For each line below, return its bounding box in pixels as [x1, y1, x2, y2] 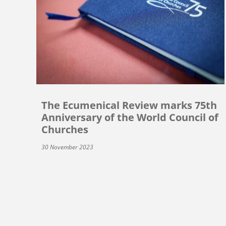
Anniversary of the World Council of [41, 110, 218, 124]
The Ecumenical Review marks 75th [41, 98, 217, 112]
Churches [41, 122, 88, 136]
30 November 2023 [41, 142, 93, 151]
